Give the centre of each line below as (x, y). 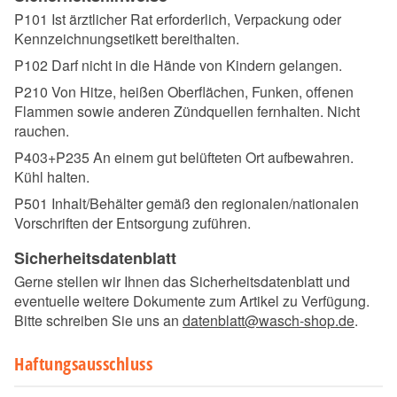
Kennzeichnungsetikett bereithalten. (127, 39)
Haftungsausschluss (83, 364)
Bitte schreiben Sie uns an (98, 321)
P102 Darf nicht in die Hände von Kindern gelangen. (178, 66)
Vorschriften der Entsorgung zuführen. (132, 223)
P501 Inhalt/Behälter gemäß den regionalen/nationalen (187, 204)
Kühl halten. (52, 177)
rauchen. (42, 131)
